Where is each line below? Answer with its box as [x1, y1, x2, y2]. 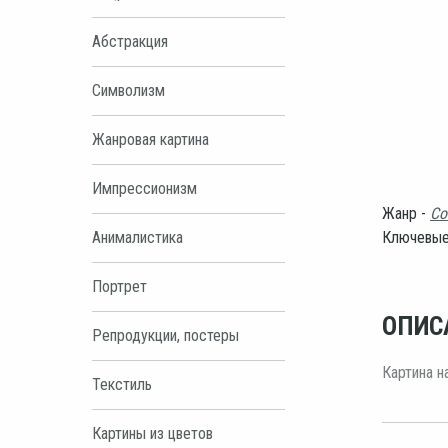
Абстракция [92, 31, 168, 51]
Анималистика [92, 227, 183, 247]
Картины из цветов [92, 423, 213, 443]
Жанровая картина [92, 129, 209, 149]
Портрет [92, 276, 147, 296]
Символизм [92, 80, 165, 100]
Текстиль [92, 374, 152, 394]
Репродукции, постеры [92, 325, 239, 345]
